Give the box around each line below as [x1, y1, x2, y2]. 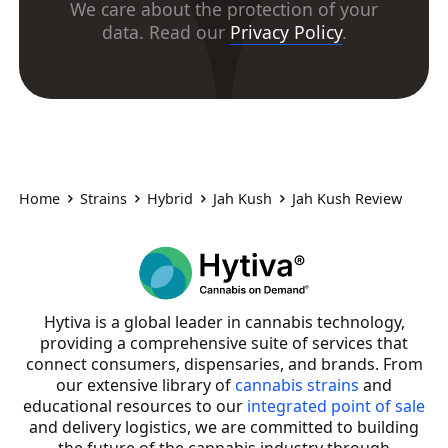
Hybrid [147, 188, 194, 208]
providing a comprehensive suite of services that [40, 332, 408, 355]
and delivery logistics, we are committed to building [29, 416, 419, 439]
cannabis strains [235, 374, 359, 397]
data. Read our [101, 20, 230, 45]
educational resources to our [23, 395, 247, 418]
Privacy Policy [229, 20, 342, 45]
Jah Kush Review [292, 188, 403, 208]
